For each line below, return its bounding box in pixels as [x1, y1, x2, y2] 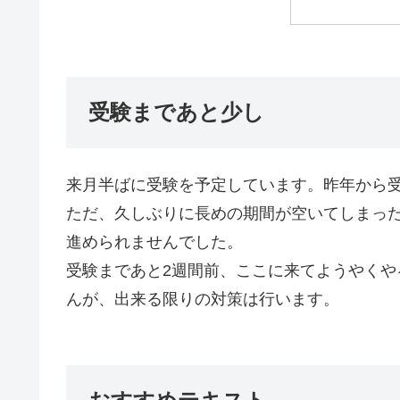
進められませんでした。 [66, 233, 243, 252]
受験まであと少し [88, 99, 264, 124]
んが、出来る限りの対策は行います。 [66, 290, 339, 309]
